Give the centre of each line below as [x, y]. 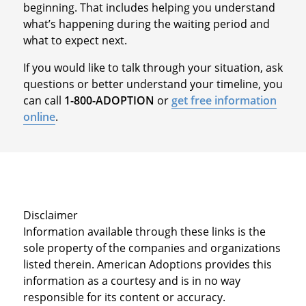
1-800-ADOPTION [109, 100]
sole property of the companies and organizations [152, 248]
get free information [224, 100]
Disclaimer [50, 215]
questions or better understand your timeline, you [153, 84]
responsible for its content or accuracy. [124, 297]
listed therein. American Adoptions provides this [147, 264]
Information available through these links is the [144, 231]
